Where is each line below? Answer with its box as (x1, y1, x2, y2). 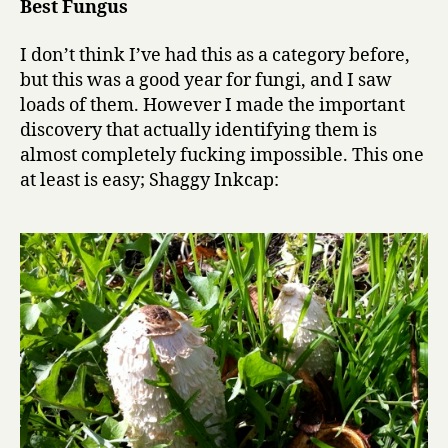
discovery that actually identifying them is (20, 118, 377, 142)
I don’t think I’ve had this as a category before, (20, 43, 410, 67)
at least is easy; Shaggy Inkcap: (20, 168, 279, 192)
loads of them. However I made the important (20, 93, 405, 117)
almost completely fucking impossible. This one (20, 143, 424, 167)
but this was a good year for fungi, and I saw (20, 68, 392, 92)
